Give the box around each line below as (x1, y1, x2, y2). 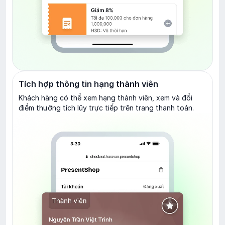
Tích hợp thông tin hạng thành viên (19, 79, 158, 89)
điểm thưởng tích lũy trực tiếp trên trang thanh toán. (19, 103, 194, 113)
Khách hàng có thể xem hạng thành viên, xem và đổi (19, 93, 192, 102)
